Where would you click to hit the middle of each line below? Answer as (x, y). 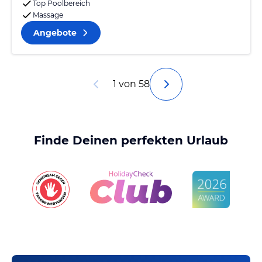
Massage (48, 15)
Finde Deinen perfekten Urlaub (131, 140)
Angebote (55, 33)
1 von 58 (131, 84)
